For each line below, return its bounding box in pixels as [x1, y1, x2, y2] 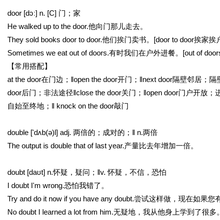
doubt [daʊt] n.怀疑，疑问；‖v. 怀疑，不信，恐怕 [7, 168, 166, 176]
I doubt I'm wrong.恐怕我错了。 [7, 181, 109, 190]
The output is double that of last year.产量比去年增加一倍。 [7, 141, 198, 150]
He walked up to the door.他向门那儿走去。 [7, 22, 147, 30]
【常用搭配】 [7, 62, 52, 70]
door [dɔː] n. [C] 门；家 [7, 9, 81, 17]
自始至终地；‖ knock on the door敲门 [7, 102, 129, 110]
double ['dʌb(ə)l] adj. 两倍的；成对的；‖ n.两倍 [7, 128, 158, 137]
